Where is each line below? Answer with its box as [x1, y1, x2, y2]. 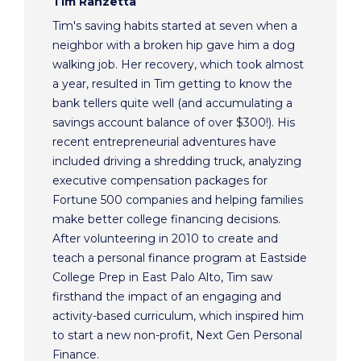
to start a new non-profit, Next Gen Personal [52, 328, 302, 343]
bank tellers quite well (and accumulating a [52, 96, 293, 111]
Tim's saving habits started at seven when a [52, 19, 297, 34]
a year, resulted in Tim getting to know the [52, 77, 293, 92]
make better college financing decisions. [52, 212, 280, 227]
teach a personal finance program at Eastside [52, 251, 307, 266]
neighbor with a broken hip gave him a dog [52, 38, 295, 53]
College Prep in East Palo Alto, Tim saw [52, 270, 272, 285]
